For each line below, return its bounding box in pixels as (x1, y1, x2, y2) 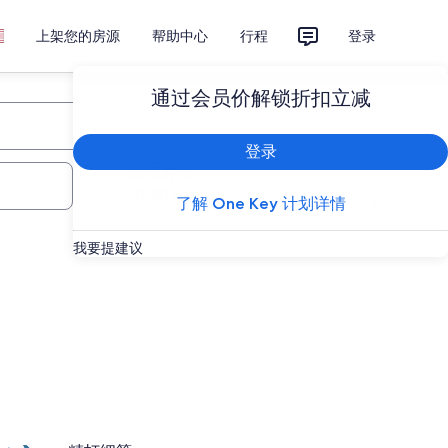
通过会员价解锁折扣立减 (150, 86, 371, 110)
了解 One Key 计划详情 (175, 194, 346, 213)
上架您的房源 (36, 27, 120, 45)
